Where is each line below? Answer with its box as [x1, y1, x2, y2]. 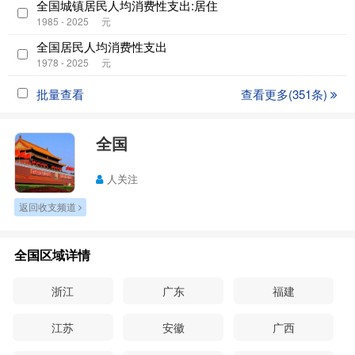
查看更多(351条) [241, 85, 330, 102]
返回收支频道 [18, 200, 78, 214]
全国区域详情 [14, 245, 90, 264]
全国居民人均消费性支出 [36, 37, 167, 55]
